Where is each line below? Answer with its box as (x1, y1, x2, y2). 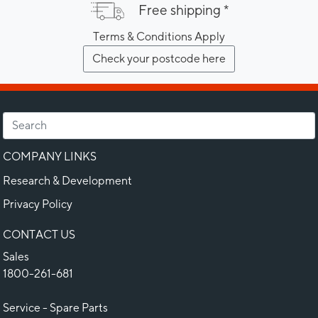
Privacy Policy (3, 197, 72, 211)
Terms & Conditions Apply (93, 29, 225, 43)
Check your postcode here (92, 51, 226, 65)
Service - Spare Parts (3, 300, 108, 314)
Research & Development (3, 173, 132, 187)
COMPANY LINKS (3, 149, 97, 163)
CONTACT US (3, 227, 75, 241)
